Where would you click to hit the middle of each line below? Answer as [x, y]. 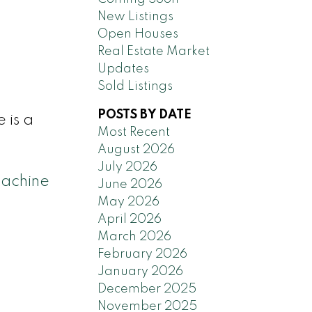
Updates [124, 69]
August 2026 [136, 149]
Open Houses [138, 34]
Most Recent [134, 132]
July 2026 [128, 167]
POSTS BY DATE [145, 115]
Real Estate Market [154, 51]
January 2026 [141, 271]
